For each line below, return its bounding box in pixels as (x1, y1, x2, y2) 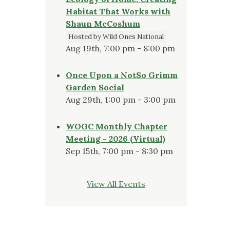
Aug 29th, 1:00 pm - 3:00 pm (66, 94, 176, 105)
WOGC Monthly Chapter (66, 121, 167, 131)
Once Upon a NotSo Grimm (66, 69, 178, 80)
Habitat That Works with (66, 6, 170, 16)
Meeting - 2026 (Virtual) (66, 133, 165, 144)
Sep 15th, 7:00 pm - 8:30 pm (66, 145, 173, 156)
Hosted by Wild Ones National (68, 32, 164, 41)
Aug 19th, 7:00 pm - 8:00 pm (66, 43, 175, 53)
